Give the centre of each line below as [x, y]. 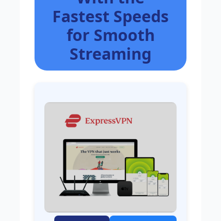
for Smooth [110, 35]
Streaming [110, 53]
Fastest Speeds [110, 16]
